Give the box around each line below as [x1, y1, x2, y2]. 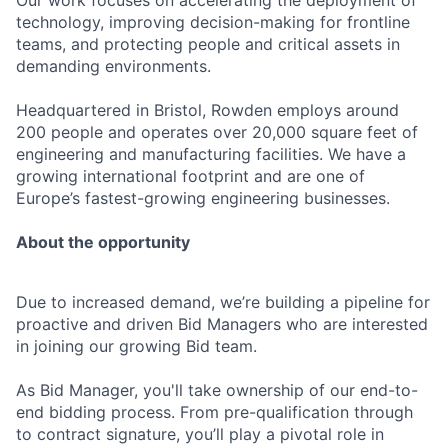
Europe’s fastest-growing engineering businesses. [16, 188, 390, 209]
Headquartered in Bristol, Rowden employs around [16, 100, 399, 121]
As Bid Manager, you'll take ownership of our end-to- [16, 380, 418, 401]
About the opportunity [16, 232, 190, 253]
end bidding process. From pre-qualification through [16, 402, 413, 423]
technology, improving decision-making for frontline [16, 12, 410, 33]
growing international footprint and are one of [16, 166, 365, 187]
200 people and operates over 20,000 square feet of [16, 122, 418, 143]
